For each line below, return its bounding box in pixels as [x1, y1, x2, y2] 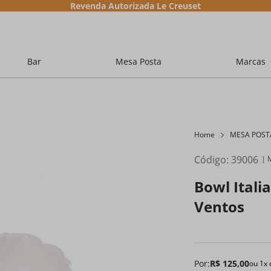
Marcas [235, 56, 266, 67]
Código [194, 153, 227, 166]
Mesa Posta [115, 56, 162, 67]
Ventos [194, 197, 245, 217]
